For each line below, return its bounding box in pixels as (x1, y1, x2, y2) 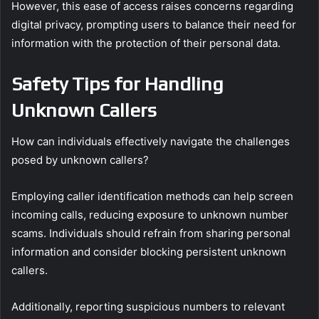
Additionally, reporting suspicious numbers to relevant (11, 300, 285, 314)
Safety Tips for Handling (11, 72, 224, 95)
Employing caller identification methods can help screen (11, 189, 293, 204)
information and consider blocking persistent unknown (11, 245, 286, 259)
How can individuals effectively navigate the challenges (11, 135, 290, 149)
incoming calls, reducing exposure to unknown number (11, 208, 288, 222)
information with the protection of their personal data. (11, 36, 281, 50)
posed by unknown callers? (11, 153, 149, 167)
